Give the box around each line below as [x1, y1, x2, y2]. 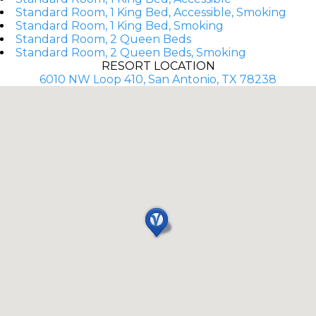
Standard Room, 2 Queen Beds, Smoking [16, 45, 246, 59]
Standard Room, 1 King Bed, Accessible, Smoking [16, 5, 286, 19]
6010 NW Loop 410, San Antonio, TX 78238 [39, 72, 276, 86]
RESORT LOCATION [101, 59, 215, 73]
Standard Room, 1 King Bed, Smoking [16, 18, 224, 32]
